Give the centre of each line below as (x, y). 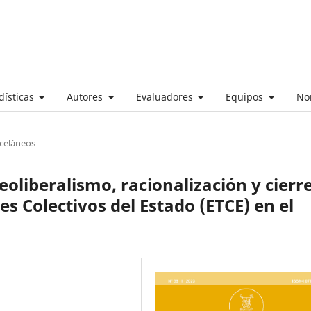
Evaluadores (166, 96)
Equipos (246, 96)
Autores (86, 96)
